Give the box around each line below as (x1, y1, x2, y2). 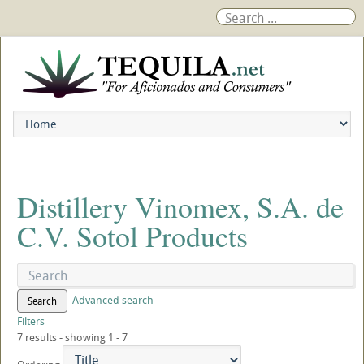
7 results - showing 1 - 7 (17, 330, 128, 344)
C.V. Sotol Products (17, 216, 248, 255)
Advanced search (72, 292, 154, 307)
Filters (17, 314, 45, 328)
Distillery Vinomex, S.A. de (17, 187, 344, 226)
